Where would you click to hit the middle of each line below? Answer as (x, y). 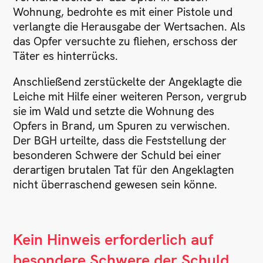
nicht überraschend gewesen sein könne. (115, 184)
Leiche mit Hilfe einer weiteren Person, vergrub (130, 96)
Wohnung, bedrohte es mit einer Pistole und (123, 12)
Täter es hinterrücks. (66, 56)
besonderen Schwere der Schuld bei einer (117, 155)
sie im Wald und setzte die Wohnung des (114, 111)
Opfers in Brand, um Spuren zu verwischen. (122, 126)
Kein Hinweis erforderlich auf (113, 239)
